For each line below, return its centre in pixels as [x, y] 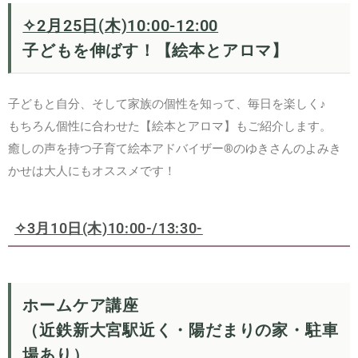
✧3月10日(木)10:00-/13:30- [109, 228]
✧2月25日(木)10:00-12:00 [121, 26]
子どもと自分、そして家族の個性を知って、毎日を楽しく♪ [167, 104]
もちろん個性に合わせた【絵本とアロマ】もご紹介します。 [170, 127]
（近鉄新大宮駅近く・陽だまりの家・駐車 [181, 330]
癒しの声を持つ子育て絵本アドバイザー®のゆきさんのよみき [175, 149]
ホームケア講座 [81, 305]
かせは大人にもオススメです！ [92, 171]
